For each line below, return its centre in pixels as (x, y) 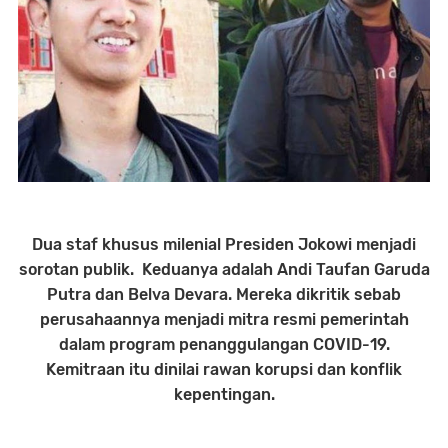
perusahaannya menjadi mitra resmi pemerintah (224, 319)
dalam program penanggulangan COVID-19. (224, 344)
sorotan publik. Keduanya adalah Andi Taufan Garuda (224, 269)
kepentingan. (224, 394)
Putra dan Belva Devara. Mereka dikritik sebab (224, 294)
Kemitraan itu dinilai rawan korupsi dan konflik (224, 369)
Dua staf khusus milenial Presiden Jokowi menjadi (224, 244)
